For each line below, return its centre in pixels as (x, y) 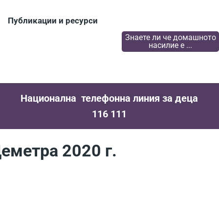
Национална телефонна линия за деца (109, 98)
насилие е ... (170, 45)
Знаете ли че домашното (170, 37)
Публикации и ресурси (53, 21)
